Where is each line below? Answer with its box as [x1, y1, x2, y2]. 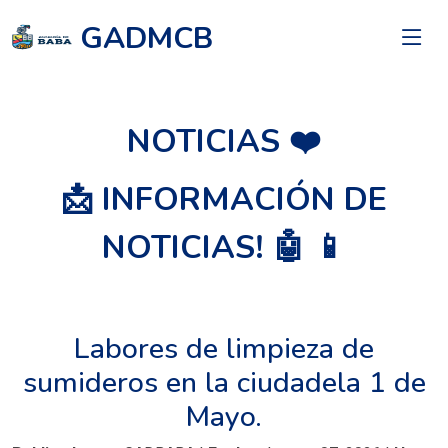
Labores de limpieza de [74, 329, 374, 368]
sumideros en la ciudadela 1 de [22, 363, 426, 402]
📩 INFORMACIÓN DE [61, 178, 387, 221]
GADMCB [80, 17, 213, 59]
